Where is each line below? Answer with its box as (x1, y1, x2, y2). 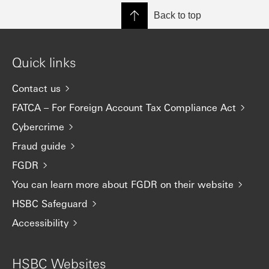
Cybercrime (12, 120, 64, 133)
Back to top (154, 10, 201, 20)
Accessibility (12, 216, 68, 229)
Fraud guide (12, 139, 66, 152)
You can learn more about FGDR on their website (12, 178, 234, 190)
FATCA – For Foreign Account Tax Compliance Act (12, 101, 236, 113)
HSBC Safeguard (12, 197, 88, 210)
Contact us (12, 82, 61, 94)
